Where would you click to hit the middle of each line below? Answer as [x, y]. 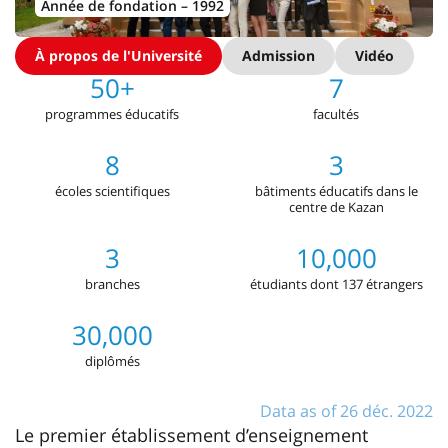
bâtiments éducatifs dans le [336, 190]
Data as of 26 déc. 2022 [346, 410]
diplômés [112, 360]
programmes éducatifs [112, 113]
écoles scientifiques [112, 190]
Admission [278, 55]
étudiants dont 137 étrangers [336, 283]
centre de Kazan [336, 206]
